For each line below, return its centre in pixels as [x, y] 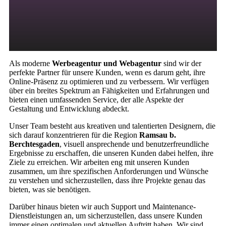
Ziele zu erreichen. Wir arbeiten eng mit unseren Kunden [99, 162]
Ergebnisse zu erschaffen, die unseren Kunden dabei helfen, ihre [111, 153]
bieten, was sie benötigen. [50, 190]
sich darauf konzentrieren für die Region [74, 135]
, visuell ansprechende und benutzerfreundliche [134, 144]
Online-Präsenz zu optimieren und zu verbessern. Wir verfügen [109, 82]
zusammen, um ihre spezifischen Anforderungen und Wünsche [109, 172]
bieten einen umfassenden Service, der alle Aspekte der [96, 100]
